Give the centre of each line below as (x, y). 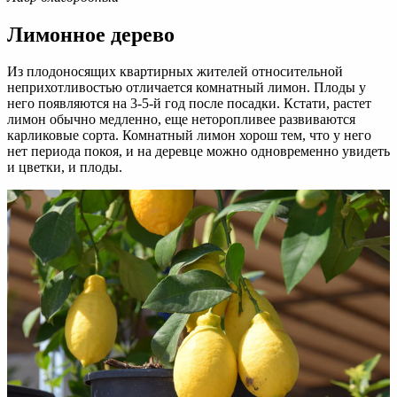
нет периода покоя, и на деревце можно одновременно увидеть (198, 152)
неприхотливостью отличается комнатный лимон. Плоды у (187, 88)
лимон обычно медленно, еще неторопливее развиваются (181, 120)
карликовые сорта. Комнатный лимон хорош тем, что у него (189, 136)
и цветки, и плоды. (65, 167)
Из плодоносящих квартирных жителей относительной (175, 72)
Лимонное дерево (91, 34)
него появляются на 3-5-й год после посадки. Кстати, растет (189, 104)
